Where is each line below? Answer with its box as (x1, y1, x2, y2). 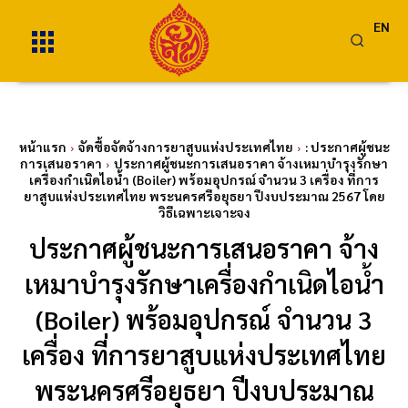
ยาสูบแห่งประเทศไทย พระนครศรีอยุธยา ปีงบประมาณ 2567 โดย (23, 188, 385, 204)
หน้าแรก (18, 138, 66, 155)
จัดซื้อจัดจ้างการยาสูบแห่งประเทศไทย (77, 138, 293, 155)
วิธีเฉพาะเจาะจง (158, 204, 250, 220)
